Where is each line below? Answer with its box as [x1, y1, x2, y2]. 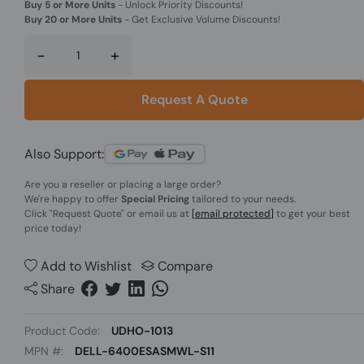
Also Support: [24, 145, 104, 162]
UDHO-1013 [111, 323, 173, 338]
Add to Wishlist [37, 258, 132, 275]
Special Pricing [121, 193, 189, 206]
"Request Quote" [50, 207, 124, 220]
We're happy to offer [24, 193, 121, 206]
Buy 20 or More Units [24, 13, 122, 26]
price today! [24, 222, 81, 235]
